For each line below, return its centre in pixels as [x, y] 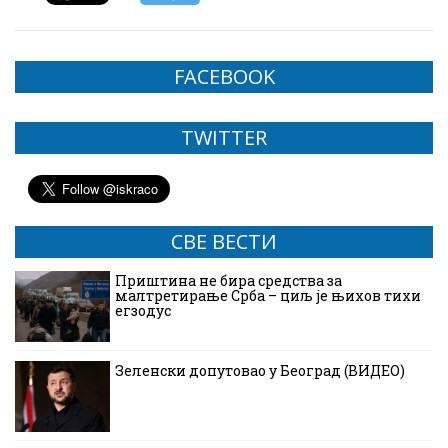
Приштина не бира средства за [228, 280]
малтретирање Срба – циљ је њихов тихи [268, 295]
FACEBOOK [224, 76]
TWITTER [224, 137]
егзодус [143, 310]
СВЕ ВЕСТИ [224, 241]
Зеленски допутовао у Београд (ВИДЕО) [260, 370]
